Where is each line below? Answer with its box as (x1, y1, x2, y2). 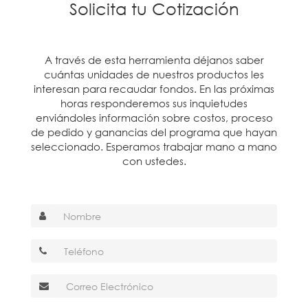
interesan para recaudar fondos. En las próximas (34, 82, 274, 96)
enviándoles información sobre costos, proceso (35, 111, 273, 124)
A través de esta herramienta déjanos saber (44, 53, 264, 67)
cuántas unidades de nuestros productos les (44, 67, 264, 81)
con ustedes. (122, 154, 186, 168)
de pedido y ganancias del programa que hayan (31, 125, 277, 139)
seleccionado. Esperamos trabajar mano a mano (31, 140, 277, 153)
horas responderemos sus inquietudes (60, 96, 247, 110)
